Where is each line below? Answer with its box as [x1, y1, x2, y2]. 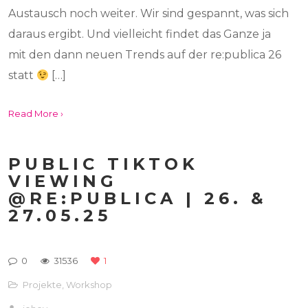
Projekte [23, 279, 63, 290]
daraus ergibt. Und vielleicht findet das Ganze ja [8, 27, 272, 41]
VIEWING [8, 171, 118, 191]
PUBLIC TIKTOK [8, 154, 199, 174]
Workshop [66, 279, 113, 290]
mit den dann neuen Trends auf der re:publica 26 [8, 48, 282, 61]
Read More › [8, 108, 64, 119]
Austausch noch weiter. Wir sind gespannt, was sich [8, 7, 289, 20]
